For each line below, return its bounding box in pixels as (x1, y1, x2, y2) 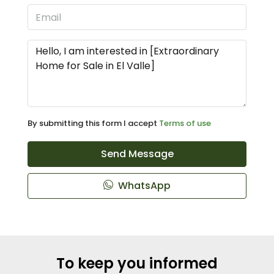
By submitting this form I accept (28, 117, 159, 129)
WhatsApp (116, 179, 171, 193)
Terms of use (159, 117, 211, 129)
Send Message (100, 147, 174, 161)
